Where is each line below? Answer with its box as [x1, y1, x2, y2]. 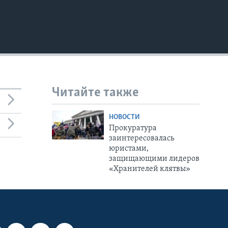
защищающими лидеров [108, 154, 199, 163]
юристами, [108, 144, 149, 153]
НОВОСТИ [108, 113, 140, 121]
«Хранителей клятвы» [108, 164, 190, 173]
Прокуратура [108, 124, 157, 132]
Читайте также [52, 86, 139, 100]
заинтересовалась [108, 134, 174, 142]
